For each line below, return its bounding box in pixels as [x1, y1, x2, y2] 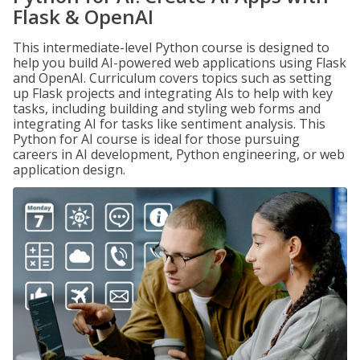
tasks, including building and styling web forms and [13, 100, 321, 117]
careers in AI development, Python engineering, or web [13, 145, 345, 163]
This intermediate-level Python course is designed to [13, 39, 329, 56]
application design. [13, 161, 125, 178]
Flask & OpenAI [13, 3, 153, 30]
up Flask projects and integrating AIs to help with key [13, 84, 333, 102]
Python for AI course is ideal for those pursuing [13, 130, 300, 148]
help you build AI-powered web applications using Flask [13, 54, 346, 72]
